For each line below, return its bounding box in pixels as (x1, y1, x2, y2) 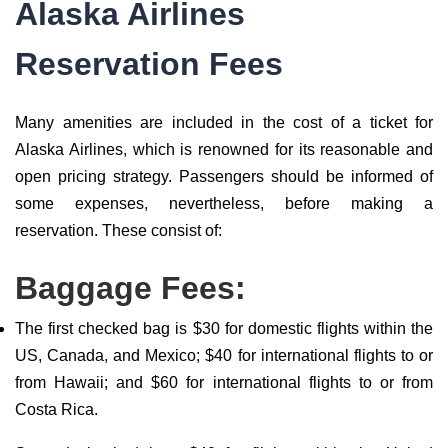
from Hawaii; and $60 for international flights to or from (15, 374, 433, 391)
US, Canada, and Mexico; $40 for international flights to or (15, 347, 433, 364)
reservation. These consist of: (15, 222, 222, 239)
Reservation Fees (15, 46, 283, 82)
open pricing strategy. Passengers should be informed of (15, 168, 433, 185)
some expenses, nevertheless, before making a (15, 195, 433, 212)
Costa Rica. (15, 401, 98, 418)
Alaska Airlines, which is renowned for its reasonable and (15, 141, 433, 158)
